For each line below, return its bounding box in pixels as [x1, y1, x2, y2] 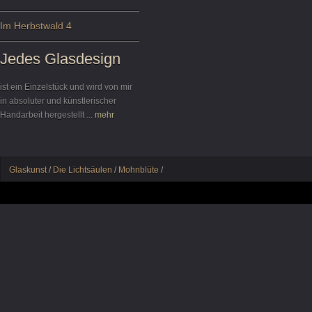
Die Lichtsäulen [53, 165, 112, 175]
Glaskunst [9, 165, 47, 175]
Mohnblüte [118, 165, 159, 175]
